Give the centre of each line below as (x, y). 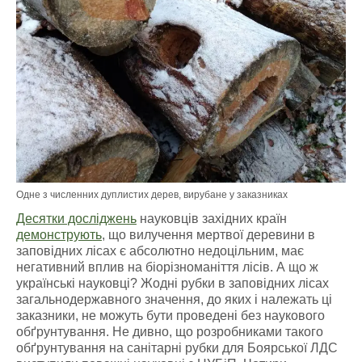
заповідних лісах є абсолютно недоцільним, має (160, 251)
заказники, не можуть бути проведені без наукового (170, 316)
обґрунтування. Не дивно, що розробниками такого (170, 332)
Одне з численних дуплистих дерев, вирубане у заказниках (152, 195)
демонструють (59, 235)
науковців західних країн (212, 219)
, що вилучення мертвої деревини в (208, 235)
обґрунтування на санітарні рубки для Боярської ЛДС (177, 348)
